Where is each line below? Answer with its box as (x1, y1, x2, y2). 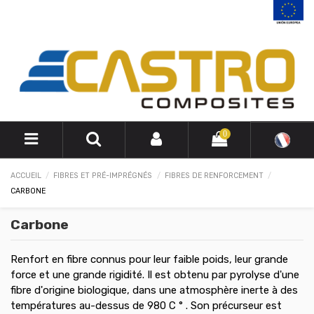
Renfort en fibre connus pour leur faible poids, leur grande (11, 252, 288, 266)
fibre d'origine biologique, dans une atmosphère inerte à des (11, 283, 298, 296)
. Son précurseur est (186, 299, 282, 312)
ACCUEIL (11, 170, 41, 180)
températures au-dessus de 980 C (11, 299, 176, 312)
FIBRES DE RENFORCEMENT (164, 170, 264, 180)
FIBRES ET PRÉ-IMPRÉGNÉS (53, 170, 153, 180)
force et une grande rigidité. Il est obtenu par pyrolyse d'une (11, 268, 299, 281)
